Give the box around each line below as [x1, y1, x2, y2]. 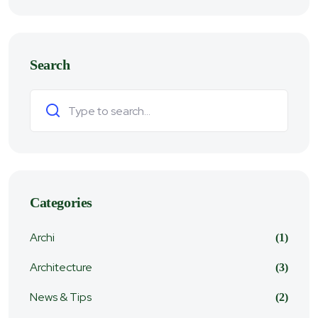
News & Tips [30, 290, 92, 305]
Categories [30, 194, 92, 210]
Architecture [30, 260, 92, 275]
